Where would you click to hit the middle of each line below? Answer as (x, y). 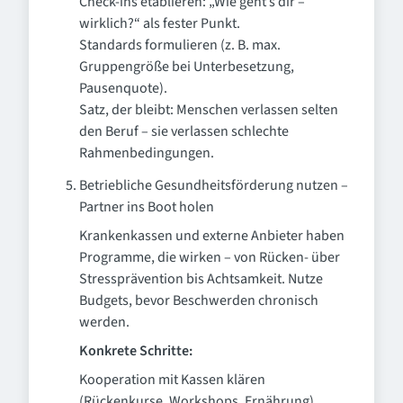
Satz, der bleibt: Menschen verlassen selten (209, 110)
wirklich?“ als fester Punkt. (160, 23)
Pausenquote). (123, 88)
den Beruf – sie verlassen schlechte (184, 131)
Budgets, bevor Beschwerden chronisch (199, 300)
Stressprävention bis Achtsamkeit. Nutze (201, 279)
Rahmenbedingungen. (147, 153)
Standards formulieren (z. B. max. (180, 45)
